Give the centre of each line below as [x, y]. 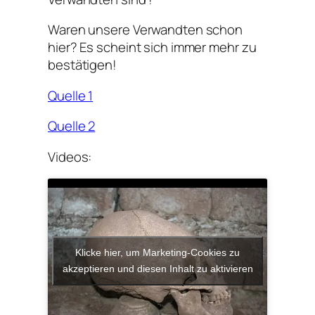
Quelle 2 [72, 126]
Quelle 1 [71, 95]
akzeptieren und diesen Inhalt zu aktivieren [157, 269]
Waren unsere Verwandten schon [146, 30]
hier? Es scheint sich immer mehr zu [152, 47]
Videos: [70, 156]
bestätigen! [82, 65]
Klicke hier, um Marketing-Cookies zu [157, 253]
